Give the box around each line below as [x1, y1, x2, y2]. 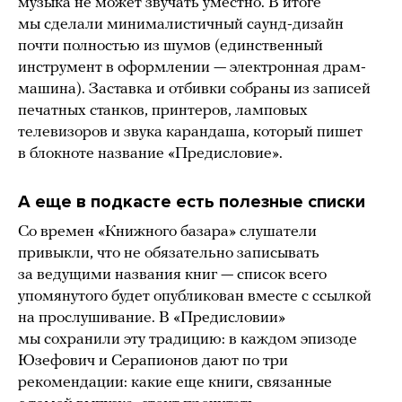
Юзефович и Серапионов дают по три [18, 353, 288, 371]
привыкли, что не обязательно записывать [18, 245, 319, 263]
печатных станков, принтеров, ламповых [18, 102, 308, 120]
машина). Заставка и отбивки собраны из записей [18, 81, 371, 99]
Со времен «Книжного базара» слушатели [18, 223, 317, 241]
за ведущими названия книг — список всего [18, 267, 327, 284]
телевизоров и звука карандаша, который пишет [18, 124, 363, 142]
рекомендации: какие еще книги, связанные [18, 374, 332, 392]
